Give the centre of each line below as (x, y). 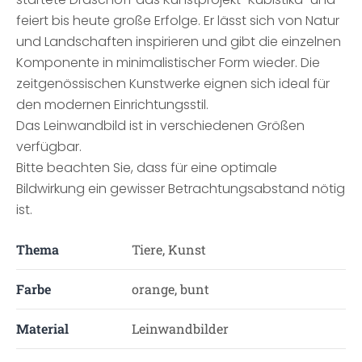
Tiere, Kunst (168, 249)
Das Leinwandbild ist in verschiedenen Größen (160, 126)
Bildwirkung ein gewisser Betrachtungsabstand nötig (181, 189)
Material (42, 328)
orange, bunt (170, 289)
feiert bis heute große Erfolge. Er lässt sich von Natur (178, 21)
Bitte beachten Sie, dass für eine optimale (147, 168)
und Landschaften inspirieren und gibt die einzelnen (179, 42)
